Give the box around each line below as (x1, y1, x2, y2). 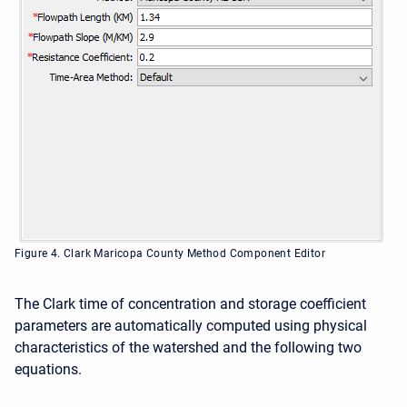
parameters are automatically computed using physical (15, 317, 367, 334)
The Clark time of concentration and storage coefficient (15, 295, 366, 313)
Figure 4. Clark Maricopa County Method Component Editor (15, 247, 325, 260)
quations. (22, 361, 82, 378)
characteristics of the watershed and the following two (15, 339, 362, 356)
